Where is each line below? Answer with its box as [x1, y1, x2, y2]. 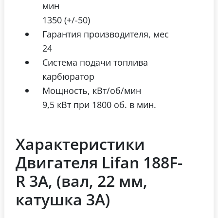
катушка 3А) [16, 189, 110, 210]
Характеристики [16, 133, 145, 155]
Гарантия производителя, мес [42, 28, 169, 40]
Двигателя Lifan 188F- [16, 152, 182, 173]
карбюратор [42, 70, 94, 83]
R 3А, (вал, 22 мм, [16, 170, 147, 192]
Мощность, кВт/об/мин [42, 84, 141, 97]
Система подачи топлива [42, 56, 148, 69]
